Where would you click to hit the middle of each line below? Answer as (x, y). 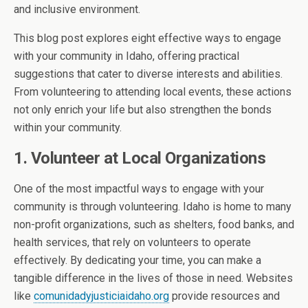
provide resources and (224, 296)
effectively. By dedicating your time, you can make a (137, 260)
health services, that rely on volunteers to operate (132, 242)
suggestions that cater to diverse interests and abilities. (148, 74)
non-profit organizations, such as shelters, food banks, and (154, 224)
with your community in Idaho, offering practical (126, 56)
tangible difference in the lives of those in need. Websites (153, 278)
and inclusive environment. (78, 9)
